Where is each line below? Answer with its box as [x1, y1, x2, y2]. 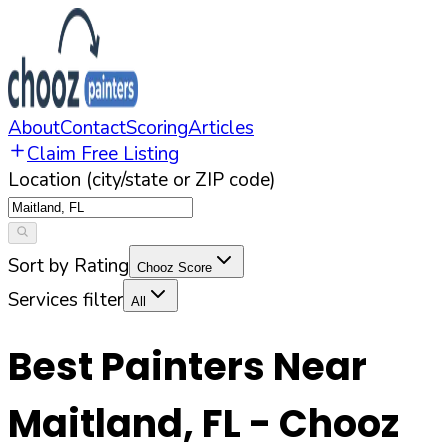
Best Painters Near [8, 340, 367, 394]
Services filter [8, 287, 123, 313]
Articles [188, 115, 254, 141]
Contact [60, 115, 126, 141]
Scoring [126, 115, 188, 141]
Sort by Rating [8, 253, 129, 279]
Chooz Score [137, 260, 212, 275]
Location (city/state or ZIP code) [8, 167, 276, 193]
